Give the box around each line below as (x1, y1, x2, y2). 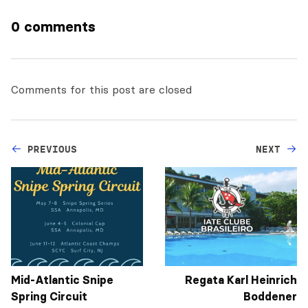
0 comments (11, 18, 96, 35)
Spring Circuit (11, 289, 87, 303)
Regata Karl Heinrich (185, 272, 297, 287)
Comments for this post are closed (11, 82, 192, 96)
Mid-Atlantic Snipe (11, 272, 113, 287)
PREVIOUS (27, 142, 77, 155)
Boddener (243, 289, 297, 303)
